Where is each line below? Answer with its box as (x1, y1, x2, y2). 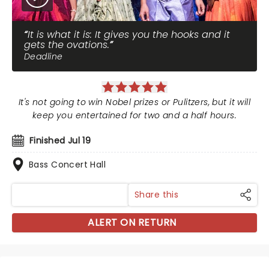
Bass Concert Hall (29, 159, 106, 171)
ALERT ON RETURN (88, 216, 177, 229)
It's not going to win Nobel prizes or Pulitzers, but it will (18, 96, 251, 108)
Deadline (24, 50, 63, 62)
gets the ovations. (24, 38, 109, 52)
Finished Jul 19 (29, 134, 91, 147)
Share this (134, 189, 179, 201)
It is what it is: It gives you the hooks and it (28, 28, 230, 41)
